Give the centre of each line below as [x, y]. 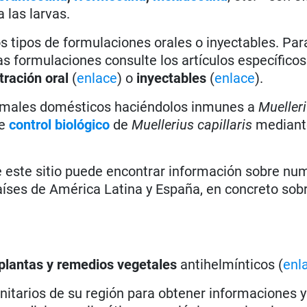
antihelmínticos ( [230, 264]
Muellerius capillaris [192, 124]
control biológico [60, 124]
